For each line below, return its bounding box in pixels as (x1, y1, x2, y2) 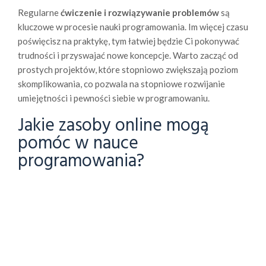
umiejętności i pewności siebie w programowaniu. (18, 93, 210, 104)
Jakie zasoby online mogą (18, 112, 209, 141)
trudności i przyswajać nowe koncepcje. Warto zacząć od (18, 50, 238, 61)
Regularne (18, 7, 61, 18)
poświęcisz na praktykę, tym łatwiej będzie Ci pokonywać (18, 36, 239, 47)
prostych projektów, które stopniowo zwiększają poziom (18, 64, 238, 75)
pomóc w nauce (18, 129, 138, 159)
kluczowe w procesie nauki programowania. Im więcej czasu (18, 21, 248, 33)
